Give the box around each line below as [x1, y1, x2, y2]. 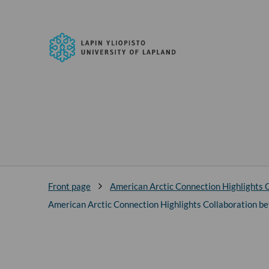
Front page [48, 181, 91, 192]
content [3, 25, 35, 36]
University [47, 26, 97, 39]
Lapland [47, 62, 85, 75]
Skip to [3, 7, 31, 18]
